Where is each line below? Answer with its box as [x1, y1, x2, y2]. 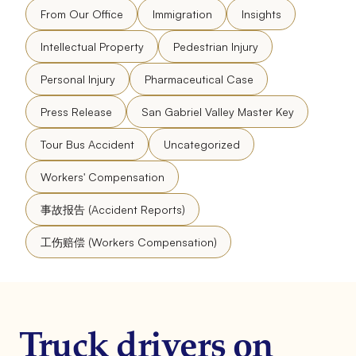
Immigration [152, 6, 212, 21]
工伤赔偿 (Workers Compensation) [40, 234, 217, 249]
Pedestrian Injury [172, 39, 258, 53]
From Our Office [40, 6, 123, 21]
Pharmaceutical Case [144, 72, 253, 86]
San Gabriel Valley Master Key [141, 104, 294, 118]
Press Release [40, 104, 112, 118]
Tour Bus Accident [40, 137, 134, 151]
